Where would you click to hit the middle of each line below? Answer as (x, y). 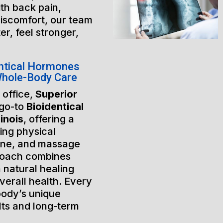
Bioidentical (55, 107)
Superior (56, 94)
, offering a (49, 119)
